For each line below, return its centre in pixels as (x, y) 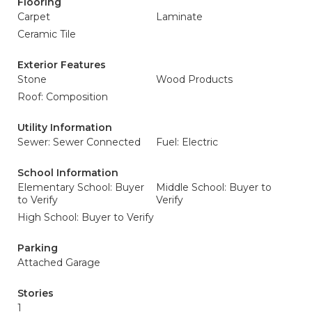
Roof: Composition (63, 97)
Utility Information (65, 127)
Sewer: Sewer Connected (79, 142)
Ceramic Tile (47, 34)
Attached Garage (59, 263)
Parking (38, 248)
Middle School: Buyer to (214, 187)
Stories (36, 293)
